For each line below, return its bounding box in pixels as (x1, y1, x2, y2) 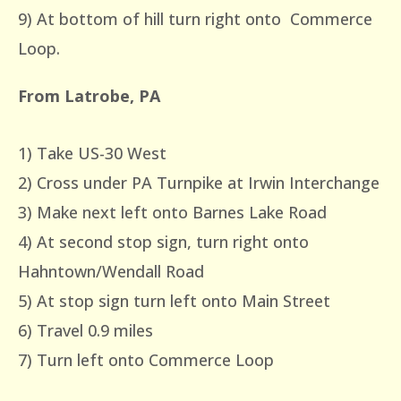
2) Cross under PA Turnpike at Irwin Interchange (18, 172, 380, 194)
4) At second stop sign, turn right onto (18, 231, 309, 253)
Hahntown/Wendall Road (18, 260, 204, 283)
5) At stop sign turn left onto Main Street (18, 290, 330, 312)
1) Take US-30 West (18, 142, 166, 165)
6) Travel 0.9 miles (18, 320, 153, 342)
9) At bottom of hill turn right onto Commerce (18, 7, 372, 30)
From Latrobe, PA (18, 84, 160, 107)
